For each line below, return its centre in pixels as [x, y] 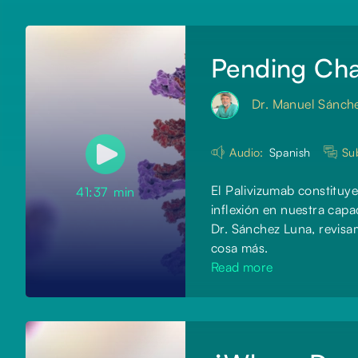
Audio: [247, 152]
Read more [242, 267]
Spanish [290, 152]
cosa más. [240, 248]
